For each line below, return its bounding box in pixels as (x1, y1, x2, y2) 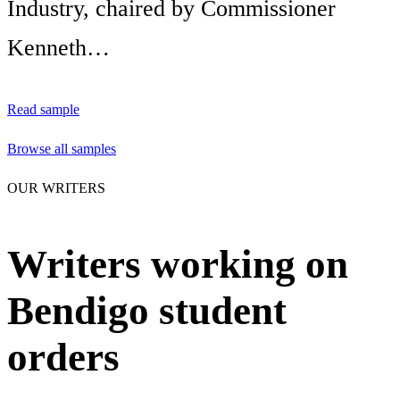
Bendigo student (7, 288, 287, 334)
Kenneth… (7, 34, 110, 61)
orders (7, 335, 120, 380)
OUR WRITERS (7, 180, 105, 196)
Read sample (7, 102, 79, 118)
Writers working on (7, 242, 348, 287)
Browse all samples (7, 141, 116, 157)
